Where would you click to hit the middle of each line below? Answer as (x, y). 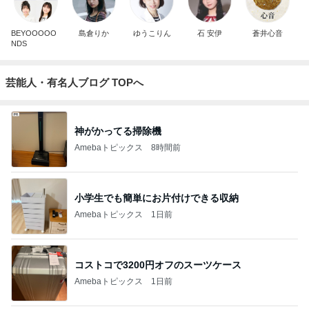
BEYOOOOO (34, 33)
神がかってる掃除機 (118, 131)
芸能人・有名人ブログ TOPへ (74, 82)
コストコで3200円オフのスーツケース (158, 265)
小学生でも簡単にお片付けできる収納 (157, 198)
